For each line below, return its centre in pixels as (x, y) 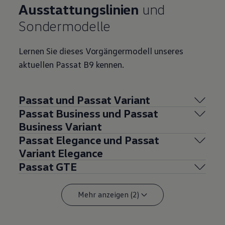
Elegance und (88, 140)
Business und (87, 113)
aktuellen (36, 64)
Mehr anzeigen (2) (108, 195)
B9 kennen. (103, 64)
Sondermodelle (65, 25)
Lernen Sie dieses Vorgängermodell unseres (101, 50)
